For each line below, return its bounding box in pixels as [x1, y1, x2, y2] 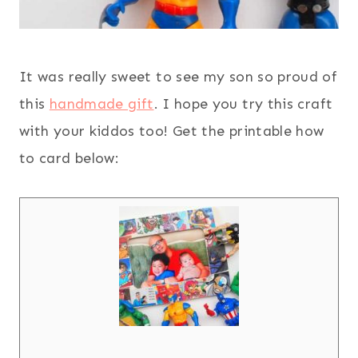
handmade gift [49, 94, 154, 113]
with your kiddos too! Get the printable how [19, 121, 324, 140]
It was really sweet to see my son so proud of [19, 67, 338, 86]
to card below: [19, 149, 120, 167]
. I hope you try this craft [153, 94, 333, 113]
